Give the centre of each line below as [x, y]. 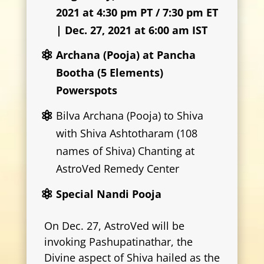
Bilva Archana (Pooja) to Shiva [130, 115]
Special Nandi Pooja [109, 194]
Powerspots [87, 90]
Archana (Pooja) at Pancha [126, 55]
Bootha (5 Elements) [110, 73]
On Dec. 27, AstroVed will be [114, 226]
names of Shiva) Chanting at [126, 151]
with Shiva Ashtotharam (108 [127, 133]
